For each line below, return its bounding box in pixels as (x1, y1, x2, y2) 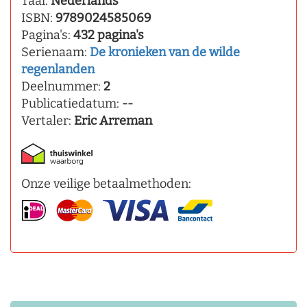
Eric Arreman (74, 113, 152, 129)
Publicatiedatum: (21, 96, 122, 112)
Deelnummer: (21, 79, 103, 95)
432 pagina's (73, 27, 144, 43)
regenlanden (21, 62, 95, 77)
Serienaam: (21, 45, 90, 60)
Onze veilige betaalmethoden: (21, 176, 191, 192)
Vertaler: (21, 113, 74, 129)
